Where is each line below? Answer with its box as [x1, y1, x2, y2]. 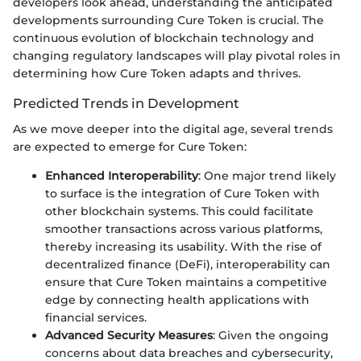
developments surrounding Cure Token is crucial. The [13, 13, 324, 28]
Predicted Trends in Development [13, 95, 239, 112]
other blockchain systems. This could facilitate [45, 204, 313, 219]
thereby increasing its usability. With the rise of [45, 239, 322, 255]
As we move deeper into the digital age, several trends [13, 122, 333, 137]
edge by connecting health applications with [45, 293, 309, 308]
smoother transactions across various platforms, [45, 222, 322, 237]
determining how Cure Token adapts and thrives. [13, 66, 301, 81]
